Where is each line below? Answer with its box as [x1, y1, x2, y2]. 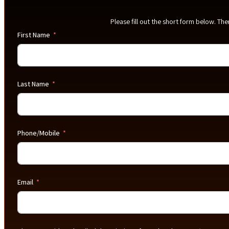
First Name [17, 30, 50, 39]
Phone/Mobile [17, 128, 60, 138]
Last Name [17, 79, 49, 88]
